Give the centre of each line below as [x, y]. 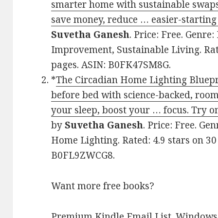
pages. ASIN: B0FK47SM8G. [111, 65]
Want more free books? [103, 186]
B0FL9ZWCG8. [83, 155]
